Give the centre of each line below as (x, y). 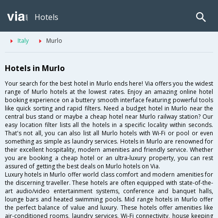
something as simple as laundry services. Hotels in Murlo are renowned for (109, 142)
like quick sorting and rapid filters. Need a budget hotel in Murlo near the (109, 109)
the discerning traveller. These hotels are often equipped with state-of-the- (109, 183)
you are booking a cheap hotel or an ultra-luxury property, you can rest (109, 158)
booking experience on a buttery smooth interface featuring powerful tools (109, 100)
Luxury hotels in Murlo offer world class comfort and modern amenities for (109, 175)
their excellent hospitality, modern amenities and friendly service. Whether (109, 150)
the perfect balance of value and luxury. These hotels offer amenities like (109, 208)
